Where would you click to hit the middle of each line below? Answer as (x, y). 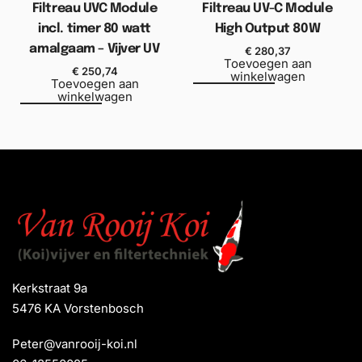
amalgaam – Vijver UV (95, 48)
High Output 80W (267, 28)
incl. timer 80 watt (95, 28)
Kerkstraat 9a (50, 288)
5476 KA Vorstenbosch (78, 308)
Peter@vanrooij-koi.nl (75, 343)
